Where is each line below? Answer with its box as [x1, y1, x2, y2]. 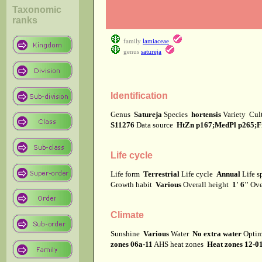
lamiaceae [143, 38, 169, 45]
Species [162, 109, 191, 119]
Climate [111, 209, 144, 220]
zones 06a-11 [111, 239, 153, 249]
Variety [221, 109, 249, 119]
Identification [111, 90, 168, 101]
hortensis [191, 109, 221, 119]
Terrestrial [143, 169, 180, 178]
